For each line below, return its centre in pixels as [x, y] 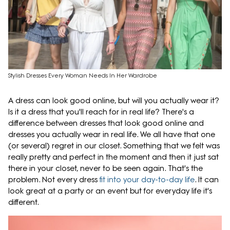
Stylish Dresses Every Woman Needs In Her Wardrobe [83, 76]
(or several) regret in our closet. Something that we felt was [114, 146]
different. [24, 203]
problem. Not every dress [54, 180]
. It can [207, 180]
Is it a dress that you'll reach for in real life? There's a [101, 112]
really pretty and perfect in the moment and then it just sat [113, 157]
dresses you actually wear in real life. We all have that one [112, 135]
